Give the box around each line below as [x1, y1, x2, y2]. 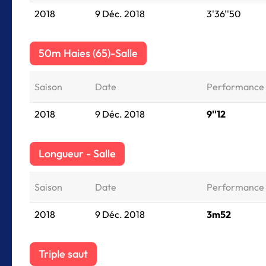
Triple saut [39, 247, 88, 261]
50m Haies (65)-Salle [39, 46, 138, 60]
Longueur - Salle [39, 147, 116, 160]
